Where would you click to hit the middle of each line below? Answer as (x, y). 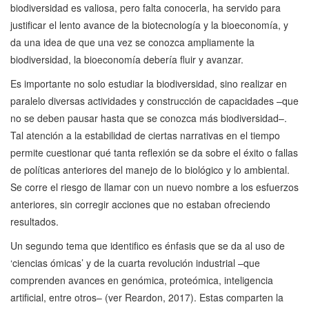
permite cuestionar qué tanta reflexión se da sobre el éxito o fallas (154, 153)
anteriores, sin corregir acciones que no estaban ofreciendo (140, 205)
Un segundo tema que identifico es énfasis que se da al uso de (148, 246)
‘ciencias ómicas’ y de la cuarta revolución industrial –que (135, 263)
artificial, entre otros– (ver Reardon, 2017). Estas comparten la (147, 298)
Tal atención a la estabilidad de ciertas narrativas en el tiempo (145, 136)
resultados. (34, 222)
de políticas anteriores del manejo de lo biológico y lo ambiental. (150, 170)
